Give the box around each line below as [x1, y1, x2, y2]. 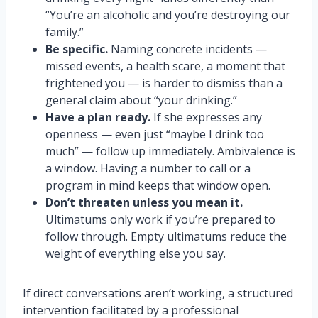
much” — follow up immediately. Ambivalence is [45, 143, 295, 159]
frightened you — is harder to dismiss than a [45, 75, 283, 91]
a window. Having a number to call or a [45, 160, 251, 176]
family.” [45, 24, 84, 40]
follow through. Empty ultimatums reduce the [45, 229, 287, 244]
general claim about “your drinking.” [45, 92, 237, 108]
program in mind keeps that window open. [45, 177, 270, 193]
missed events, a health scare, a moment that [45, 58, 285, 74]
